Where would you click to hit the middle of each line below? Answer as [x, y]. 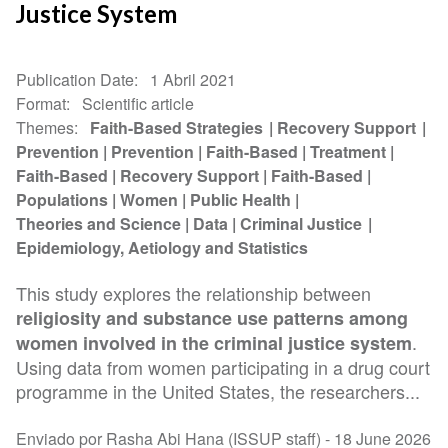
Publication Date [75, 80]
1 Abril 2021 [193, 80]
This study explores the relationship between [194, 293]
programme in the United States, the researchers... [218, 391]
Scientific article [138, 104]
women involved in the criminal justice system [214, 343]
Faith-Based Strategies [178, 128]
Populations [62, 200]
